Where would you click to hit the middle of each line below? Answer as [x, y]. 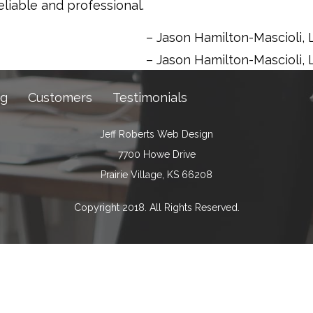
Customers [60, 97]
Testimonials [150, 97]
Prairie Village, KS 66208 [156, 175]
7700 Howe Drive [156, 154]
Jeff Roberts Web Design [156, 134]
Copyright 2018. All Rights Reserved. [156, 208]
